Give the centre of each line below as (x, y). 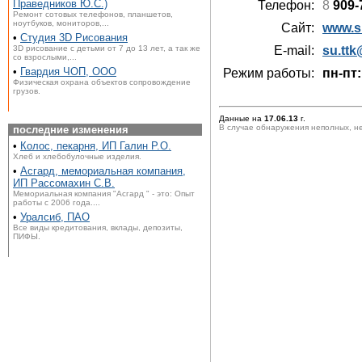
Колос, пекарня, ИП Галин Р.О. (96, 146)
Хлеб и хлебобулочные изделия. (77, 156)
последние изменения (71, 130)
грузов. (27, 91)
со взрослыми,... (45, 57)
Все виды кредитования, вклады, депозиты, (98, 227)
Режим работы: (269, 73)
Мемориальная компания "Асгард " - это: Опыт (104, 194)
